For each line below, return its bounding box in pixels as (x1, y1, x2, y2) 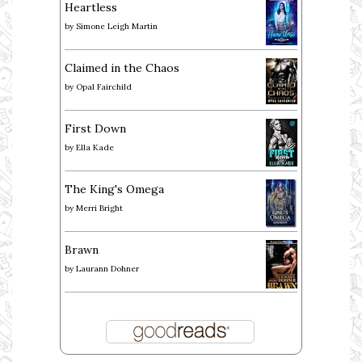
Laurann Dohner (76, 263, 139, 275)
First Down (65, 121, 126, 137)
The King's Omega (65, 182, 164, 197)
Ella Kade (76, 142, 114, 154)
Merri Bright (76, 203, 123, 214)
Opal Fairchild (76, 82, 132, 93)
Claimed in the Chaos (65, 61, 179, 76)
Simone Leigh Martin (76, 21, 158, 32)
